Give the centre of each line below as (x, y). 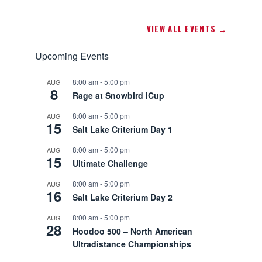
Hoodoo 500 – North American (132, 231)
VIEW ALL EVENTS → (187, 29)
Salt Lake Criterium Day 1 (123, 130)
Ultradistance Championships (132, 244)
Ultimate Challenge (110, 163)
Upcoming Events (72, 56)
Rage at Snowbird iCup (118, 96)
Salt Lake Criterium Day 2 (123, 197)
